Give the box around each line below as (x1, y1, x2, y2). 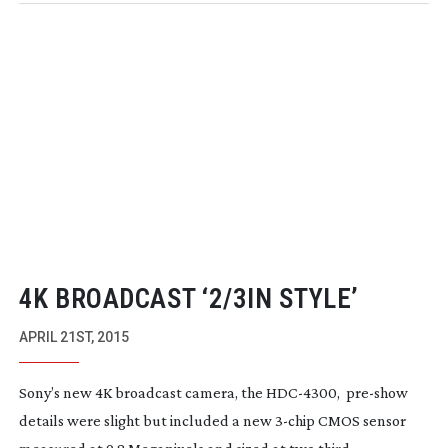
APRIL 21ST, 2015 (18, 328, 129, 345)
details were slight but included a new (18, 411, 275, 429)
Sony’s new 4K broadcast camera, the (18, 383, 266, 401)
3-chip (274, 411, 315, 429)
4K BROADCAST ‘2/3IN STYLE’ (18, 282, 359, 315)
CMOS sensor (314, 411, 406, 429)
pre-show (345, 383, 408, 401)
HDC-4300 (265, 383, 337, 401)
